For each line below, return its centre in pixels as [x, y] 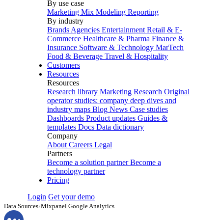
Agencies [85, 30]
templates [62, 127]
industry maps [69, 109]
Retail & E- [165, 30]
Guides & [152, 118]
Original [177, 92]
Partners [60, 153]
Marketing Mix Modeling [86, 12]
